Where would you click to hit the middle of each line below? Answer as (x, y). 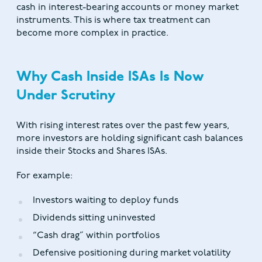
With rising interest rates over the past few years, (123, 126)
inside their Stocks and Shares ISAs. (92, 152)
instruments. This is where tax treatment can (113, 21)
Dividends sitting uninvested (94, 218)
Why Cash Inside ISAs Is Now (110, 77)
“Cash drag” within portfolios (96, 236)
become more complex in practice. (92, 34)
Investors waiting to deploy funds (106, 201)
